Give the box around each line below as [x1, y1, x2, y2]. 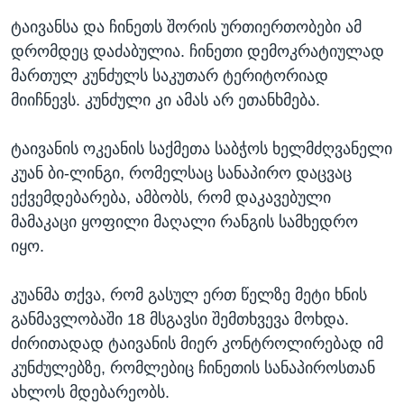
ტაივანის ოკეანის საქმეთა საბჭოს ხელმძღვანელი [11, 140, 392, 159]
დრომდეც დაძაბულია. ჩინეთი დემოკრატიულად [11, 42, 384, 61]
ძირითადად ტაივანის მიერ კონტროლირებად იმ [11, 335, 383, 353]
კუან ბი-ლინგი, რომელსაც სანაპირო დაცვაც [11, 164, 352, 183]
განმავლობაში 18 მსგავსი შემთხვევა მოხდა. [11, 310, 349, 329]
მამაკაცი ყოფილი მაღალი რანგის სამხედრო [11, 213, 358, 232]
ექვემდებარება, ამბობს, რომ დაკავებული [11, 188, 331, 207]
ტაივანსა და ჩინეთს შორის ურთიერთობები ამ [11, 18, 362, 37]
